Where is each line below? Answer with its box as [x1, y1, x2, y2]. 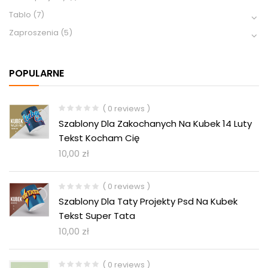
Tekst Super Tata [59, 209, 135, 223]
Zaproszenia [9, 27, 59, 39]
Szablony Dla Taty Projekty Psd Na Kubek [59, 195, 237, 208]
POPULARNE [9, 66, 64, 81]
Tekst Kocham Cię [59, 131, 139, 144]
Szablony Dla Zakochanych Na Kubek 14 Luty [59, 117, 252, 130]
